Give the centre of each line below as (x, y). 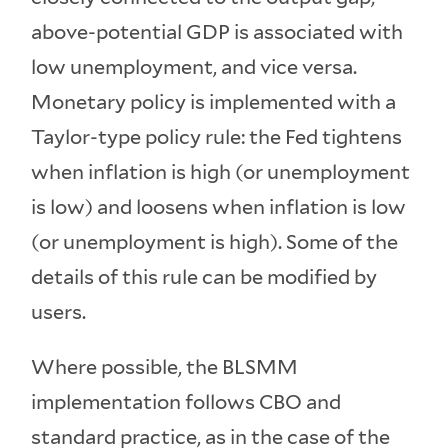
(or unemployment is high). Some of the (215, 242)
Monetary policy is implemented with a (214, 102)
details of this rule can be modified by (204, 277)
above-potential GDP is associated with (217, 32)
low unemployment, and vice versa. (194, 67)
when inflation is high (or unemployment (221, 172)
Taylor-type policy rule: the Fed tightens (217, 137)
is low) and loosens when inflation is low (219, 207)
